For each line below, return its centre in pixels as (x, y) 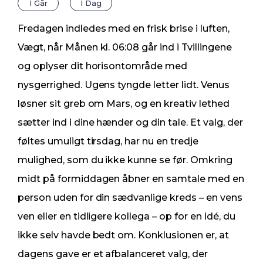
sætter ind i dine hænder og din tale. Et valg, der (130, 123)
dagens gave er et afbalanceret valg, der (113, 254)
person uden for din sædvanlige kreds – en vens (130, 198)
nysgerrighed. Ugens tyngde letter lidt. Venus (124, 85)
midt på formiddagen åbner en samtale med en (131, 179)
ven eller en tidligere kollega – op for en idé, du (127, 217)
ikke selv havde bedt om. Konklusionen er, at (123, 235)
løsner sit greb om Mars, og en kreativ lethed (124, 104)
